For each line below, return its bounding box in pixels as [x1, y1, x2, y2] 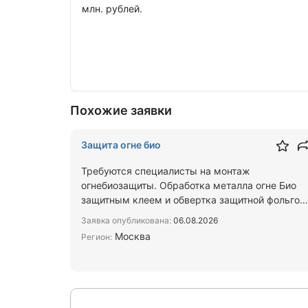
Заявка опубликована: [81, 215, 171, 225]
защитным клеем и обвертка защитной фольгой [81, 194, 305, 206]
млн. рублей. [82, 3, 142, 14]
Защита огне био [81, 139, 161, 151]
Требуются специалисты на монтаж [81, 165, 250, 177]
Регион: [81, 232, 112, 242]
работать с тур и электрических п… [81, 208, 250, 220]
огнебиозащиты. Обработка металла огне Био [81, 179, 296, 191]
